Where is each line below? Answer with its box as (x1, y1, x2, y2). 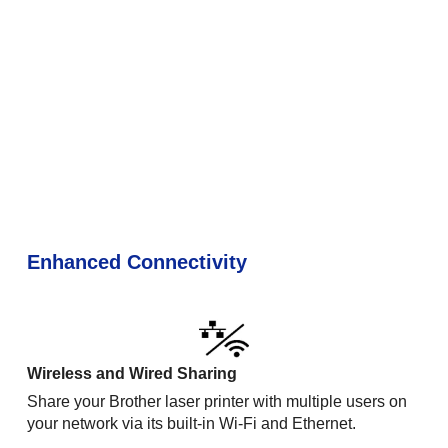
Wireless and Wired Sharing (27, 364, 238, 382)
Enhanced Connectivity (27, 250, 248, 273)
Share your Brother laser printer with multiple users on (27, 392, 408, 410)
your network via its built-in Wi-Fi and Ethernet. (27, 414, 357, 432)
